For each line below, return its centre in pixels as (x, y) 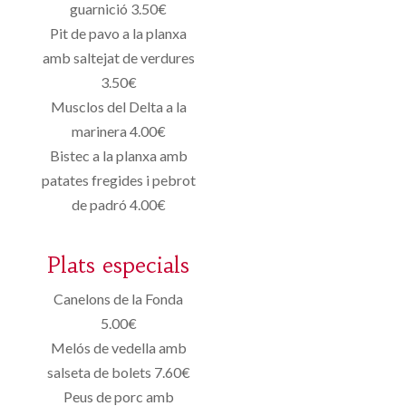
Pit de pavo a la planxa (119, 33)
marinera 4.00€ (118, 130)
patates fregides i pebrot (118, 179)
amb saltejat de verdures (118, 57)
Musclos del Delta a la (118, 106)
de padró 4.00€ (118, 204)
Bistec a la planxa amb (118, 155)
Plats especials (119, 265)
